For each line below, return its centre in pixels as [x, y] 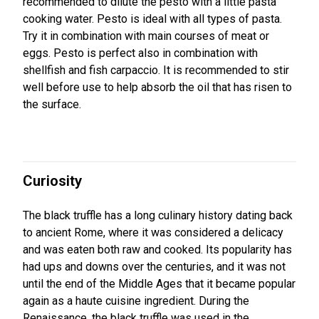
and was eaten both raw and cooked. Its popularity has [157, 250]
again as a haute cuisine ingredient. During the [136, 301]
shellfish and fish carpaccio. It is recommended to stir [156, 70]
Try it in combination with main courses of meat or [146, 36]
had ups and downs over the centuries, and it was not [154, 267]
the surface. [52, 104]
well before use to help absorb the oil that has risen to [157, 87]
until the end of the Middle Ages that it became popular [159, 284]
